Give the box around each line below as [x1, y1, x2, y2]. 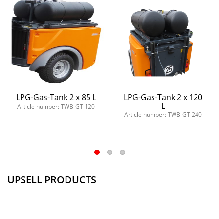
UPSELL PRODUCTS [7, 173, 96, 187]
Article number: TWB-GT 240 [124, 110, 202, 119]
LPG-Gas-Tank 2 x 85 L [16, 92, 96, 103]
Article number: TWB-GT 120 [17, 102, 95, 111]
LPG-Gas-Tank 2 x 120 [124, 92, 202, 103]
